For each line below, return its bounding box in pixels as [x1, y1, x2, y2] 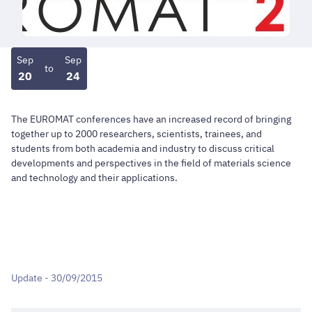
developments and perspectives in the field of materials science [11, 156, 291, 169]
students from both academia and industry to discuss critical [11, 141, 274, 155]
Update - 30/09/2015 [11, 272, 102, 285]
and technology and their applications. [11, 171, 178, 184]
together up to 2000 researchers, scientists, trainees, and [11, 127, 262, 140]
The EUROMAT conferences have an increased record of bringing [11, 112, 291, 125]
